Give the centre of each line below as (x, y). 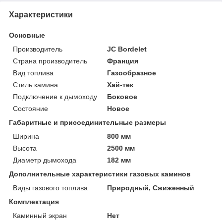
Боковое (122, 97)
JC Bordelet (127, 49)
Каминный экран (40, 216)
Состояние (30, 109)
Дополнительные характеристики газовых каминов (100, 174)
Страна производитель (50, 61)
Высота (25, 148)
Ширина (26, 137)
